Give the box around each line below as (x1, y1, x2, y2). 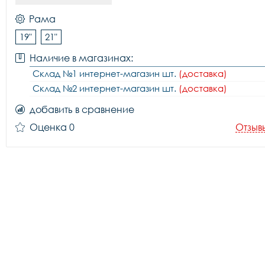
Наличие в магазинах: (30, 52, 133, 64)
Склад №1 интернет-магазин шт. (33, 68, 179, 79)
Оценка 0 (30, 121, 75, 133)
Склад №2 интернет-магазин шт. (33, 83, 179, 93)
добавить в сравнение (30, 104, 134, 115)
